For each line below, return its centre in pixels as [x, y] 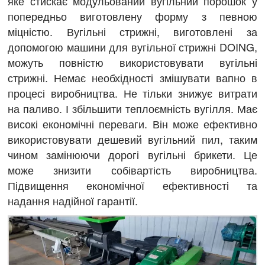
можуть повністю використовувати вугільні [132, 62]
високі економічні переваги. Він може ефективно [132, 124]
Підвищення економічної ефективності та [132, 185]
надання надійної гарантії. [73, 201]
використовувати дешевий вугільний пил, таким [132, 139]
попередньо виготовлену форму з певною [132, 16]
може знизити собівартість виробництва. [132, 170]
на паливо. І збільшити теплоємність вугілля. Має [132, 109]
